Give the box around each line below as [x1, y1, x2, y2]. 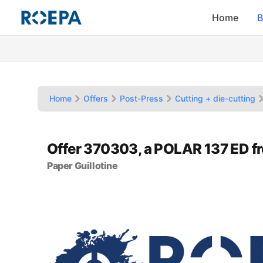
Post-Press [120, 93, 163, 103]
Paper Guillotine [47, 160, 118, 171]
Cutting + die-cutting [175, 93, 255, 103]
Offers [83, 93, 108, 103]
